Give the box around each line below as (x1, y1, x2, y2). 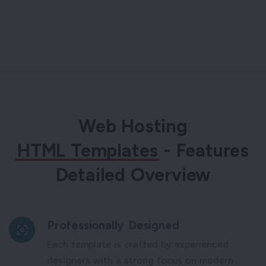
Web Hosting (78, 115, 188, 138)
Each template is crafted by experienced (47, 239, 229, 251)
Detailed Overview (55, 164, 211, 186)
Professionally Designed (47, 218, 179, 233)
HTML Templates (17, 140, 159, 162)
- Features (158, 140, 249, 162)
